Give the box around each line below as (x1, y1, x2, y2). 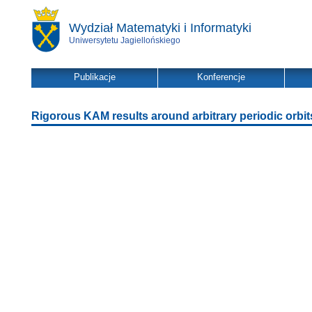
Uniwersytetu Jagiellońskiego (69, 36, 180, 45)
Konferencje (197, 72, 245, 82)
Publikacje (73, 72, 116, 82)
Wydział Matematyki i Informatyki (69, 21, 251, 35)
